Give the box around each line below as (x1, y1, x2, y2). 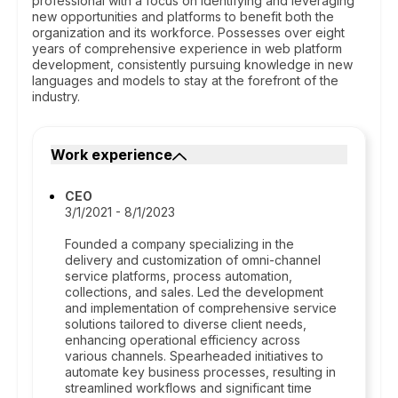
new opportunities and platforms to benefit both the (32, 9, 334, 24)
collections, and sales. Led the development (65, 284, 323, 299)
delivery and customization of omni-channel (65, 252, 321, 267)
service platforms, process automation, (65, 268, 292, 283)
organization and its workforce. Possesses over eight (32, 25, 345, 40)
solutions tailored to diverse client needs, (65, 316, 306, 331)
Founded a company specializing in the (65, 236, 294, 251)
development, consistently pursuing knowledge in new (32, 57, 353, 72)
